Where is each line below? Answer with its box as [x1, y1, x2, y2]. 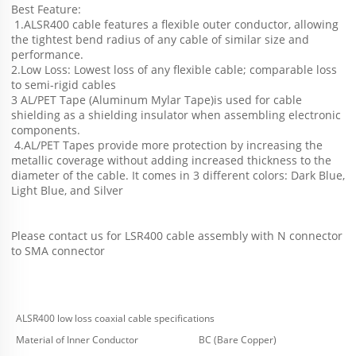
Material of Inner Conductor [16, 333, 138, 347]
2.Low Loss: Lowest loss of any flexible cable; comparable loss [11, 62, 337, 78]
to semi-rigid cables [11, 77, 116, 93]
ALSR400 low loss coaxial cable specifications [16, 311, 215, 326]
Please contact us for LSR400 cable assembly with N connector [11, 228, 342, 244]
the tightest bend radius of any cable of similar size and [11, 32, 309, 48]
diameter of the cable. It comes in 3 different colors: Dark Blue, [11, 168, 345, 184]
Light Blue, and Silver [11, 183, 123, 199]
